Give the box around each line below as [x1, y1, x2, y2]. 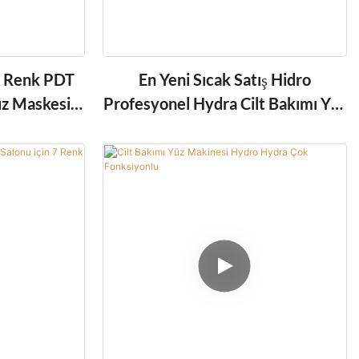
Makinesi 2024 [171, 118, 278, 138]
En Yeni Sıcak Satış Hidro [138, 70, 311, 90]
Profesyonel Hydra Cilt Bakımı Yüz [103, 94, 346, 114]
